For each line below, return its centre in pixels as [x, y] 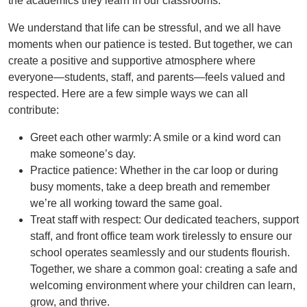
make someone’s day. [83, 154]
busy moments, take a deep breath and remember [150, 187]
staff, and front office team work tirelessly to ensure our [161, 236]
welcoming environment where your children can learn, [163, 285]
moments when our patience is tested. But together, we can [150, 44]
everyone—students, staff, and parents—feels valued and [147, 77]
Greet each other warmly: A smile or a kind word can [156, 137]
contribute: [34, 110]
